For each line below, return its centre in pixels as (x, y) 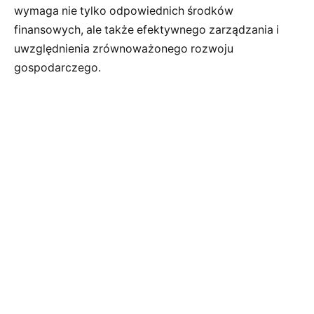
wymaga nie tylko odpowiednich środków (124, 11)
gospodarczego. (57, 67)
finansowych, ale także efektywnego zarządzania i (146, 29)
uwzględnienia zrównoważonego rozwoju (124, 48)
